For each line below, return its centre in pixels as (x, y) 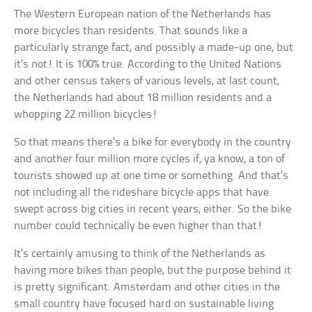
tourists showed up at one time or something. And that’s (151, 176)
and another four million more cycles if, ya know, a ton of (150, 159)
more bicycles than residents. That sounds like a (131, 31)
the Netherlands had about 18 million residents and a (143, 98)
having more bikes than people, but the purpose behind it (153, 271)
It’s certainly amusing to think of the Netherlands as (140, 254)
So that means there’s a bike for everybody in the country (153, 143)
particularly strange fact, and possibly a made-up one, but (154, 48)
